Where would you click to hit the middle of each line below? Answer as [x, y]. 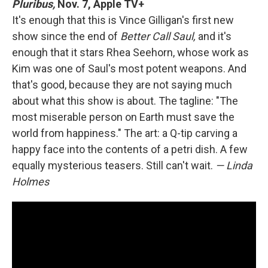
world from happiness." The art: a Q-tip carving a [125, 133]
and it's [214, 36]
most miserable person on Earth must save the [123, 117]
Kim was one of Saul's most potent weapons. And [129, 68]
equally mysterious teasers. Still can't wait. [114, 165]
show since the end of [66, 36]
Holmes [31, 181]
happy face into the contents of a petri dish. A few [130, 149]
